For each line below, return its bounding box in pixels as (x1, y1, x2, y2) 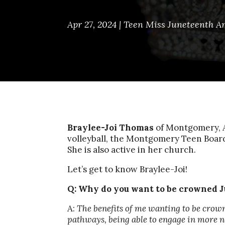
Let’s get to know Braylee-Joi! (67, 163, 188, 175)
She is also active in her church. (67, 144, 196, 155)
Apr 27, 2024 (67, 19, 117, 30)
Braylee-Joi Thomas (67, 122, 154, 133)
